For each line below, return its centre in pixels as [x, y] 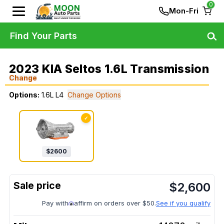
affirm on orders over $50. [115, 203]
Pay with [55, 203]
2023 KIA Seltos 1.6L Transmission [109, 69]
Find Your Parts [43, 35]
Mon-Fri [184, 11]
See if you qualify [183, 203]
